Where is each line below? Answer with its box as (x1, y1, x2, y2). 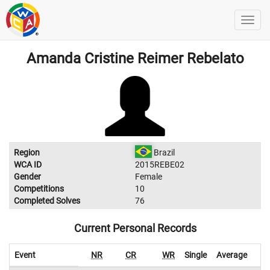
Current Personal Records (74, 222, 196, 234)
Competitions (14, 184, 64, 193)
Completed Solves (14, 196, 80, 206)
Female (135, 172, 162, 181)
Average (216, 250, 247, 260)
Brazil (151, 148, 175, 157)
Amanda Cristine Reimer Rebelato (26, 50, 244, 67)
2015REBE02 (135, 160, 184, 169)
